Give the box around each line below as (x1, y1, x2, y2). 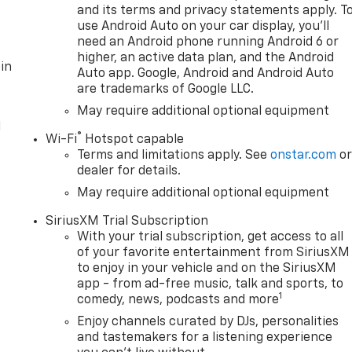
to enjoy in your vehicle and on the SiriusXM (77, 262, 337, 275)
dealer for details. (77, 164, 181, 178)
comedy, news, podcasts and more (77, 293, 280, 306)
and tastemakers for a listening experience (77, 331, 333, 344)
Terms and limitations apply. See (77, 148, 271, 162)
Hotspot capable (82, 133, 185, 146)
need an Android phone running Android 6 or (77, 35, 339, 49)
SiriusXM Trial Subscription (46, 214, 209, 228)
